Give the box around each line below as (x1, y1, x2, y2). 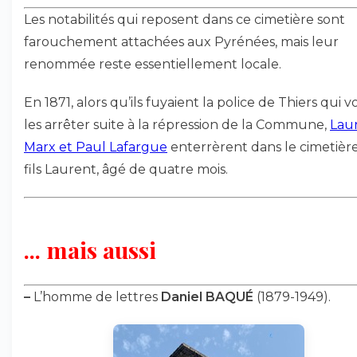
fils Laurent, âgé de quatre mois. (24, 162, 228, 177)
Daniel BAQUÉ (161, 289, 253, 304)
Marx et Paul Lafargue (24, 139, 167, 155)
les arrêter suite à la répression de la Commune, (24, 117, 330, 132)
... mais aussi (24, 234, 156, 265)
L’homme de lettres (30, 289, 161, 304)
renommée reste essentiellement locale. (24, 57, 281, 72)
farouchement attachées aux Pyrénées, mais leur (24, 34, 339, 49)
